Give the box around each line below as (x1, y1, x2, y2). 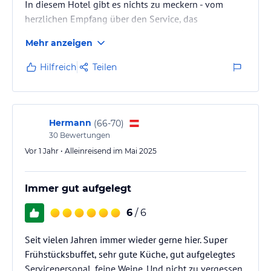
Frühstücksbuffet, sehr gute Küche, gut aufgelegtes (25, 248, 235, 260)
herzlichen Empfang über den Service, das (25, 13, 198, 25)
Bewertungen (58, 131, 110, 140)
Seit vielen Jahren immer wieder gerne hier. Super (25, 233, 227, 246)
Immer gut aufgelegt (25, 183, 131, 194)
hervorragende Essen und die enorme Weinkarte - (25, 27, 227, 39)
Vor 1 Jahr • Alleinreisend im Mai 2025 (25, 146, 157, 155)
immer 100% (25, 42, 77, 54)
